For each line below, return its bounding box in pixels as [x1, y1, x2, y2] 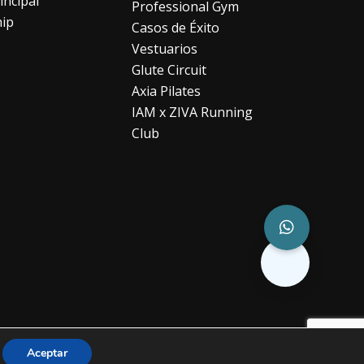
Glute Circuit [132, 60, 207, 79]
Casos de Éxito [132, 18, 220, 37]
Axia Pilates [132, 81, 201, 100]
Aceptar [26, 345, 67, 361]
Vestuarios [132, 39, 198, 58]
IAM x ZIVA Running [132, 102, 253, 121]
